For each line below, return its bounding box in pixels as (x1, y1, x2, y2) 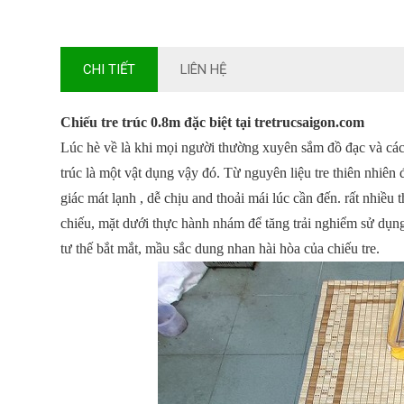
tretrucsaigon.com (251, 115, 365, 130)
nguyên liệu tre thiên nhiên (244, 165, 400, 180)
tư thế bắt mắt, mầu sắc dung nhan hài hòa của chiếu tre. (60, 241, 381, 256)
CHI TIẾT (83, 61, 136, 78)
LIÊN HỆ (180, 61, 227, 78)
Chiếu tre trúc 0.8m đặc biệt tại (60, 115, 252, 130)
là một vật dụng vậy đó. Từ (82, 165, 245, 180)
